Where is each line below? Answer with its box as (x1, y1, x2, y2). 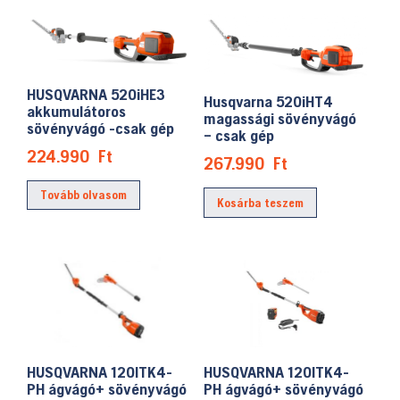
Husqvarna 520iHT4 (204, 92, 334, 112)
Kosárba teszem (217, 195, 304, 210)
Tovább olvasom (40, 187, 127, 203)
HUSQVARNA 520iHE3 (27, 84, 165, 104)
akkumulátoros (27, 101, 126, 121)
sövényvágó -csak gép (27, 118, 174, 137)
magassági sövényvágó (204, 109, 357, 129)
